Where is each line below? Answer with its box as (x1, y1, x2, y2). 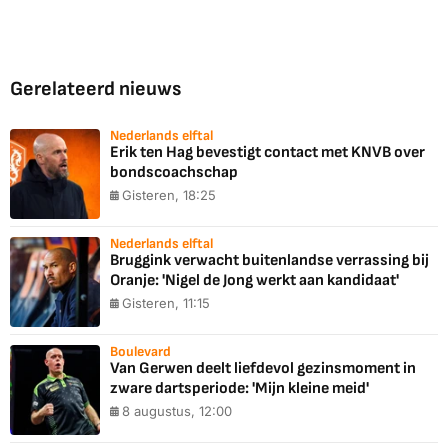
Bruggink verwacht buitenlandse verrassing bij (110, 251, 429, 271)
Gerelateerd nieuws (10, 77, 181, 102)
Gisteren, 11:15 (122, 295, 210, 312)
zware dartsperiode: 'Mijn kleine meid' (110, 379, 369, 399)
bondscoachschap (110, 163, 238, 183)
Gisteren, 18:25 (122, 187, 216, 204)
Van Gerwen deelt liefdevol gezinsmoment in (110, 359, 416, 379)
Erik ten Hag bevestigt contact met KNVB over (110, 143, 425, 163)
